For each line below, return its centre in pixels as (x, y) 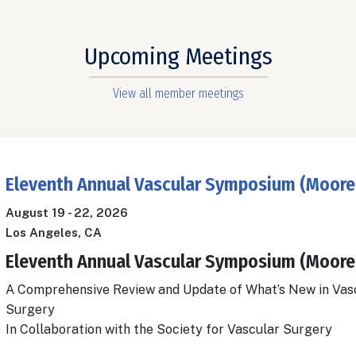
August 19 (35, 213)
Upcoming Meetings (178, 57)
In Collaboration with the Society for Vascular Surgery (169, 330)
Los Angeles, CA (54, 233)
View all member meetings (178, 94)
